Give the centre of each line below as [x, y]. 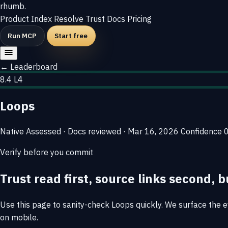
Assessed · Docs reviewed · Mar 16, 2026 [103, 132]
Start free [71, 35]
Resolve [70, 19]
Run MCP [22, 35]
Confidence [202, 132]
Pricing [139, 19]
